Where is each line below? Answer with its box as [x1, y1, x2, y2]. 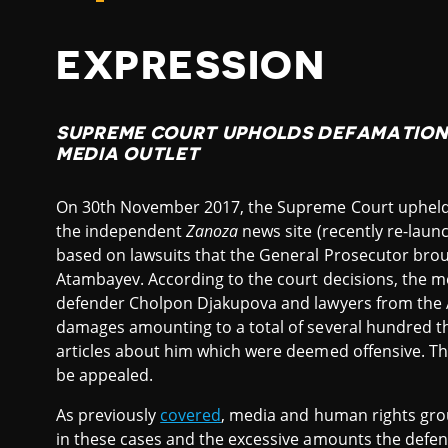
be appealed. [56, 364, 154, 387]
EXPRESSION [56, 46, 326, 86]
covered [160, 404, 222, 427]
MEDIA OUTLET [56, 145, 200, 164]
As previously [56, 404, 161, 427]
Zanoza [186, 220, 239, 243]
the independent [56, 220, 187, 243]
